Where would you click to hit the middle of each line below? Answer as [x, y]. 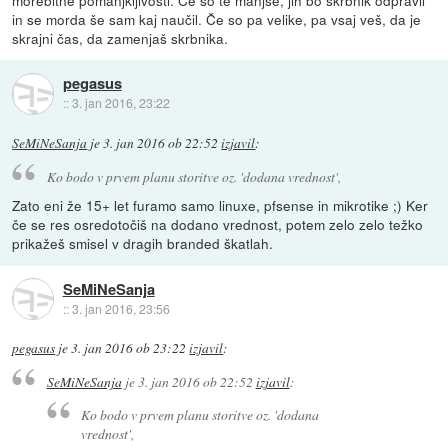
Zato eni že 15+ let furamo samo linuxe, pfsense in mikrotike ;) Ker [220, 205]
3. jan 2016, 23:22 [120, 103]
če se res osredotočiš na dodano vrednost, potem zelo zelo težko [218, 224]
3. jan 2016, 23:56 [120, 308]
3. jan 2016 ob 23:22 [129, 348]
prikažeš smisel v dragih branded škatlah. [143, 243]
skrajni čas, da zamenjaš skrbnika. [120, 37]
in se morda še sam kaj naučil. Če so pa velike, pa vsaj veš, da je [217, 18]
